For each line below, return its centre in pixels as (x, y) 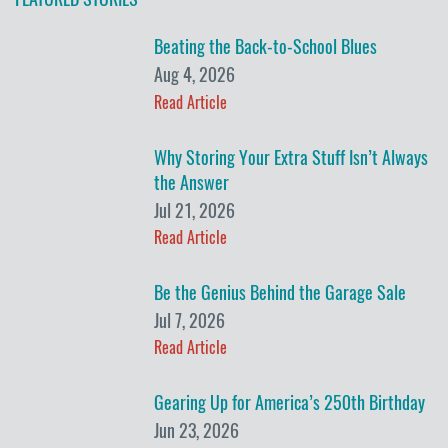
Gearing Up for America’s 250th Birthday (290, 403)
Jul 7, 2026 (190, 321)
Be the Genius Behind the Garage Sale (280, 292)
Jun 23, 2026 (197, 431)
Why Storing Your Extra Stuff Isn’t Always (291, 157)
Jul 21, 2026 (195, 210)
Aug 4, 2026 (195, 75)
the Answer (192, 182)
